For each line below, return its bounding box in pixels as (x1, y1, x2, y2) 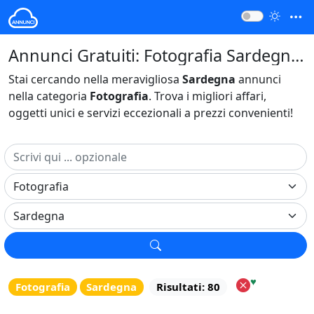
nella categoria (8, 88, 90, 104)
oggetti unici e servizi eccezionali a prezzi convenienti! (8, 104, 293, 121)
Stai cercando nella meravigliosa (8, 71, 182, 87)
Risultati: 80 (156, 279, 220, 294)
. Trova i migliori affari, (149, 88, 266, 104)
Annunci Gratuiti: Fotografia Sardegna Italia (291, 43, 304, 67)
